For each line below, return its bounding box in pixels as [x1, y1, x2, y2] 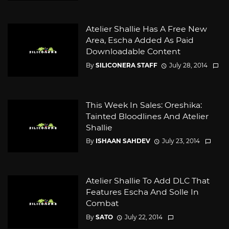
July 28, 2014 [169, 61, 208, 69]
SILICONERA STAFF [95, 61, 157, 69]
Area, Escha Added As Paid [85, 35, 194, 45]
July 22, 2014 [124, 213, 163, 221]
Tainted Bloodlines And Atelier [85, 111, 209, 121]
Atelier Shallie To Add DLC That [85, 176, 210, 186]
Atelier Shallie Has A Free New [85, 24, 207, 34]
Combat [85, 198, 119, 209]
